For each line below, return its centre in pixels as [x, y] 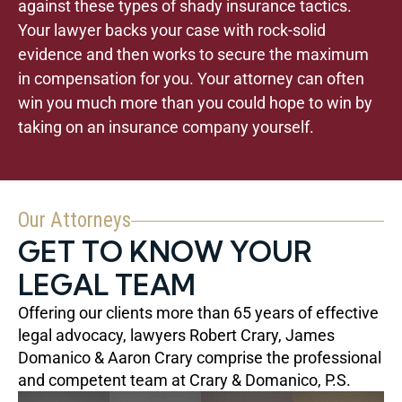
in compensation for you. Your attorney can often [191, 79]
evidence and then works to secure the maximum [193, 55]
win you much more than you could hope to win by [195, 103]
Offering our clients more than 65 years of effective [198, 313]
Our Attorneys [74, 221]
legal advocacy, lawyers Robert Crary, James [176, 336]
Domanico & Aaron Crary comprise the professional [200, 358]
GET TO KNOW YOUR [165, 252]
